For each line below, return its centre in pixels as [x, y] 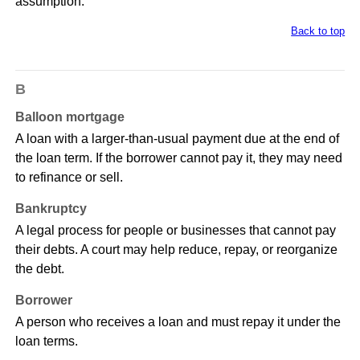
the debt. [39, 269]
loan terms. [46, 342]
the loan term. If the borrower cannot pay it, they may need [178, 158]
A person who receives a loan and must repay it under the [178, 322]
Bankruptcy [51, 209]
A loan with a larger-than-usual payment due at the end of [177, 139]
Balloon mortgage [70, 117]
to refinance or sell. [69, 178]
